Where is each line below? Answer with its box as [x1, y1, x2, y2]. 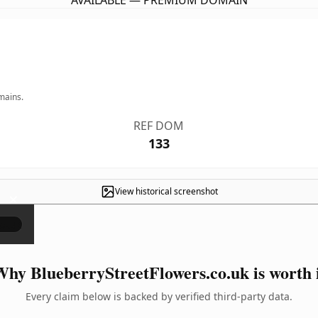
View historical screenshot [114, 185, 218, 197]
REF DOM [133, 118, 185, 133]
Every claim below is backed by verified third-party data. [26, 290, 292, 303]
